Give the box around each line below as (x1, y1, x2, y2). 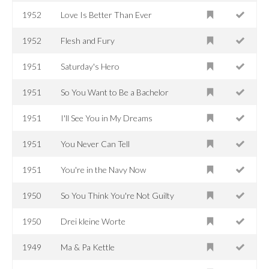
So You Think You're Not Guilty (61, 190, 175, 201)
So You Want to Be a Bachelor (61, 86, 169, 97)
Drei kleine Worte (61, 216, 126, 226)
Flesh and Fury (61, 35, 115, 46)
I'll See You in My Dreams (61, 112, 153, 123)
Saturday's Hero (61, 61, 120, 71)
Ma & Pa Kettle (61, 241, 115, 252)
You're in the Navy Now (61, 164, 147, 175)
